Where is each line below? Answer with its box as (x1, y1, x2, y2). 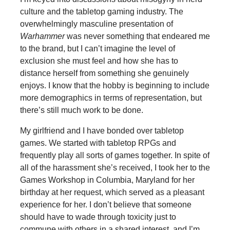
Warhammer (20, 31, 65, 41)
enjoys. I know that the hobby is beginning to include (20, 81, 209, 90)
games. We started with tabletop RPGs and (20, 138, 176, 147)
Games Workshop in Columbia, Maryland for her (20, 175, 195, 184)
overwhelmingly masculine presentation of (20, 19, 173, 28)
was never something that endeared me (64, 31, 210, 41)
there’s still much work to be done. (20, 105, 143, 114)
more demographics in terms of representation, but (20, 93, 202, 102)
